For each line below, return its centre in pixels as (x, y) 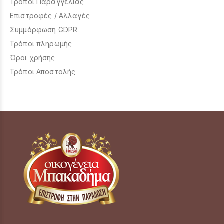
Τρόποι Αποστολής (43, 72)
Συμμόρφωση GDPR (44, 30)
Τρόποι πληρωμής (41, 44)
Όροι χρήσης (33, 58)
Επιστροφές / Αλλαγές (50, 16)
